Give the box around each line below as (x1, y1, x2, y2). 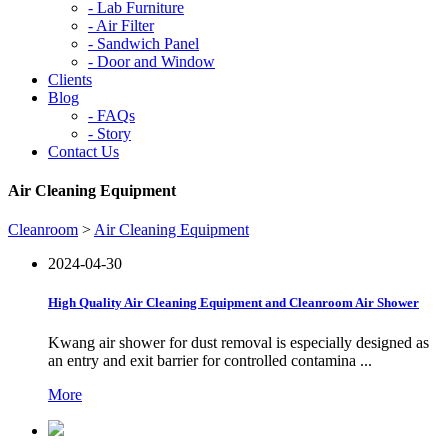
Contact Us (48, 142, 119, 160)
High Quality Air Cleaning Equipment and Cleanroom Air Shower (48, 295, 419, 311)
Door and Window (93, 52, 215, 70)
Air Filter (93, 16, 154, 34)
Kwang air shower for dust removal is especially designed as (48, 333, 429, 351)
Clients (48, 70, 92, 88)
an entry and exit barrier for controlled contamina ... (48, 351, 372, 369)
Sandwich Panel (93, 34, 199, 52)
